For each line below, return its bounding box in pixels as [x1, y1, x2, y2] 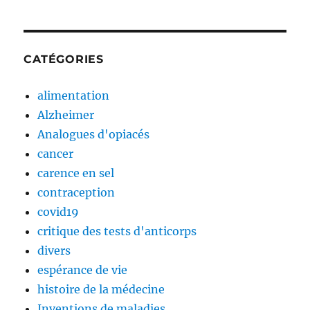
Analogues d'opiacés [37, 127, 150, 142]
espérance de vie [37, 263, 128, 277]
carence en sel [37, 166, 115, 181]
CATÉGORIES [24, 53, 104, 66]
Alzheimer [37, 108, 95, 122]
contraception [37, 185, 116, 200]
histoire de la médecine [37, 282, 165, 297]
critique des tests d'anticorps [37, 224, 197, 239]
